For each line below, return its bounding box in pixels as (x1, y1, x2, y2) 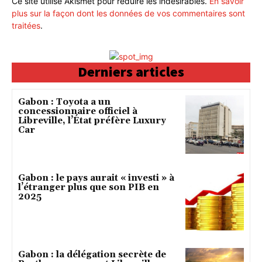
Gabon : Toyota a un (18, 96, 111, 108)
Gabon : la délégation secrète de (18, 249, 166, 260)
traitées (12, 20, 40, 30)
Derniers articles (78, 62, 184, 81)
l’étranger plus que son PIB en (18, 182, 159, 194)
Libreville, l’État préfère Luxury (18, 115, 166, 126)
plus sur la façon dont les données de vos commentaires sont (12, 8, 245, 18)
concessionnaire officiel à (18, 105, 137, 117)
